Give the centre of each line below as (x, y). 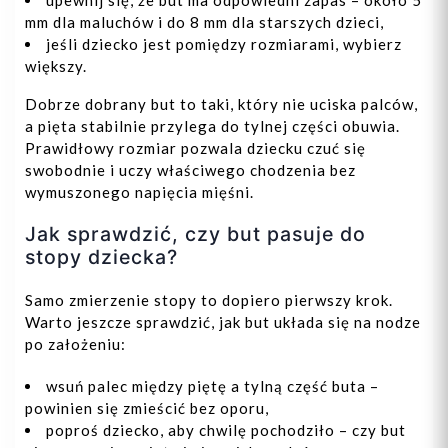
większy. (56, 66)
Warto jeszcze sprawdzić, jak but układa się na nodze (223, 322)
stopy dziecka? (101, 257)
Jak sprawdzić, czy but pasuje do (195, 234)
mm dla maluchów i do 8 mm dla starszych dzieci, (204, 22)
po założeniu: (75, 344)
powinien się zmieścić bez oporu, (147, 408)
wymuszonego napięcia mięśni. (139, 192)
